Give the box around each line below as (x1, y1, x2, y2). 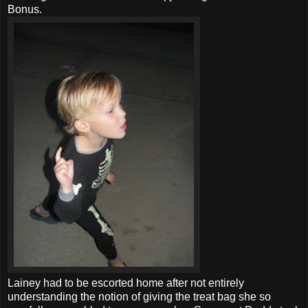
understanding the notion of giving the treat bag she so (8, 290, 271, 302)
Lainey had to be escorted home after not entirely (8, 276, 244, 289)
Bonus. (8, 3, 42, 15)
